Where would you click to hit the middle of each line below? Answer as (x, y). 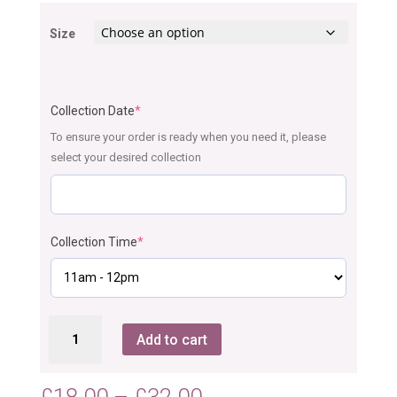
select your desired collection (125, 157)
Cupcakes (75, 344)
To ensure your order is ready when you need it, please (188, 136)
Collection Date (92, 110)
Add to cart (171, 339)
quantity (70, 365)
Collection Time (93, 241)
